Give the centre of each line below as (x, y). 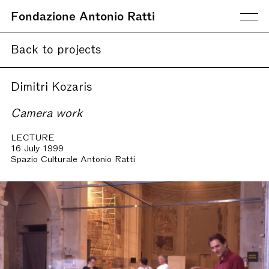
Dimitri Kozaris (52, 85)
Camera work (47, 112)
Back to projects (56, 48)
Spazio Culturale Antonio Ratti (73, 158)
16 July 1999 (37, 147)
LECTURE (33, 136)
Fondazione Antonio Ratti (83, 15)
